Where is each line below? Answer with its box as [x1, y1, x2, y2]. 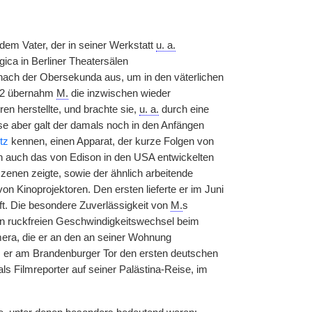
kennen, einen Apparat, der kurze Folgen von [8, 136, 214, 147]
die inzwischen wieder [68, 88, 171, 99]
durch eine [158, 104, 209, 115]
